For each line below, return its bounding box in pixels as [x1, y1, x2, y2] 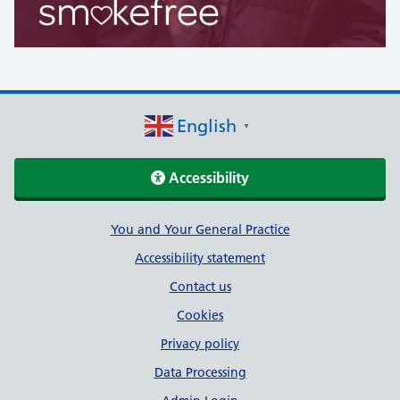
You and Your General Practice [110, 221, 290, 237]
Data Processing [154, 364, 246, 380]
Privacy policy [161, 336, 239, 352]
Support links [21, 219, 176, 248]
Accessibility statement [135, 250, 265, 266]
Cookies [177, 307, 223, 323]
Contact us [169, 279, 231, 295]
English [176, 115, 237, 137]
